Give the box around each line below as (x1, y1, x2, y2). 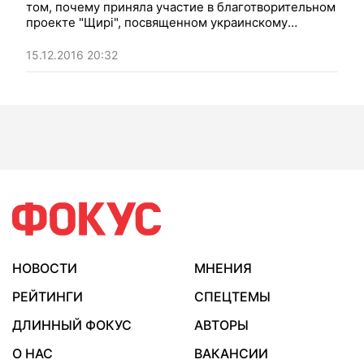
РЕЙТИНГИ (12, 288, 83, 305)
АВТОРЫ (194, 317, 249, 333)
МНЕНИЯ (194, 260, 252, 276)
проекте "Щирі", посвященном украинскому (26, 15, 288, 30)
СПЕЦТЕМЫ (194, 288, 271, 305)
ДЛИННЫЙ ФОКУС (12, 317, 132, 333)
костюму (26, 30, 78, 45)
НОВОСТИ (12, 260, 77, 276)
